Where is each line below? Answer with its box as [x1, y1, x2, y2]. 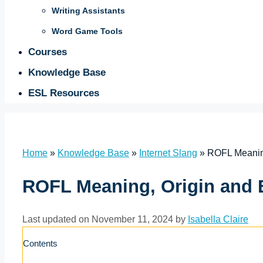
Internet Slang [139, 148, 197, 158]
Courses [28, 46, 67, 58]
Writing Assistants [52, 6, 125, 15]
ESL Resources [28, 87, 99, 99]
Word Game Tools [52, 26, 123, 36]
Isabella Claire [188, 214, 248, 225]
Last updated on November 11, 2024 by [22, 214, 188, 225]
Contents [23, 238, 58, 248]
